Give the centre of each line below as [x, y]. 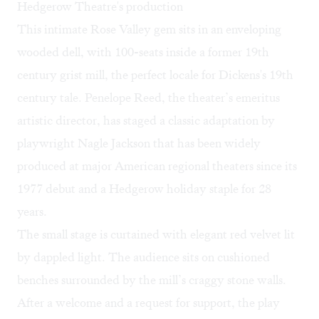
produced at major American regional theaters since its [157, 166]
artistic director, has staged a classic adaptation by [146, 121]
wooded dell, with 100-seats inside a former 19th [143, 52]
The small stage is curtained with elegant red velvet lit [156, 235]
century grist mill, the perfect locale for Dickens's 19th [155, 75]
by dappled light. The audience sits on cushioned [143, 257]
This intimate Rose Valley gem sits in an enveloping [149, 30]
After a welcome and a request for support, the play [148, 303]
